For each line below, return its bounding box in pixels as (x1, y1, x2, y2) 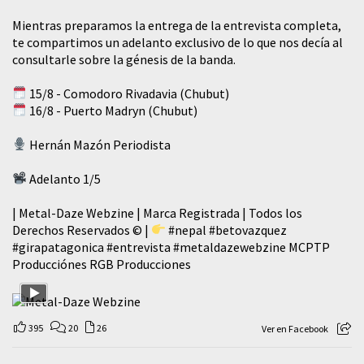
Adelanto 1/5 (27, 170, 102, 187)
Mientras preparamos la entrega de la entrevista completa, (12, 16, 341, 33)
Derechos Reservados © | (12, 221, 151, 238)
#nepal (168, 221, 207, 238)
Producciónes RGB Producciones (12, 255, 191, 272)
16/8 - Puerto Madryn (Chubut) (27, 102, 198, 119)
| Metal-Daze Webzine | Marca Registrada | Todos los (12, 204, 302, 221)
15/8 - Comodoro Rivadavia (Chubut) (27, 84, 230, 102)
